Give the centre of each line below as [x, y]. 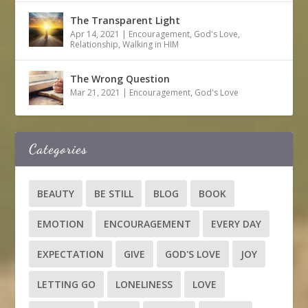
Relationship [95, 45]
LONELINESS [144, 285]
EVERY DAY [236, 224]
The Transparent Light [125, 21]
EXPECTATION [71, 254]
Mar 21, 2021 [96, 93]
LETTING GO [67, 285]
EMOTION [61, 224]
